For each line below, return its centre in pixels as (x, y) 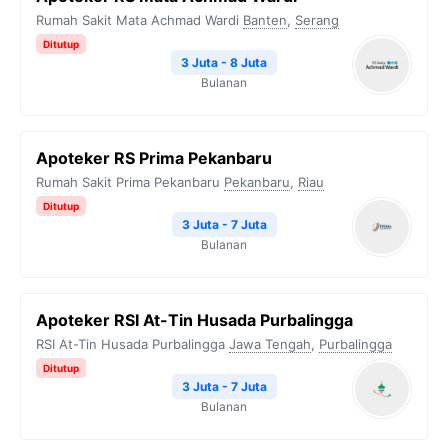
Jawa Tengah (270, 344)
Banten (265, 20)
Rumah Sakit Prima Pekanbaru (128, 182)
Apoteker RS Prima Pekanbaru (154, 158)
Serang (317, 20)
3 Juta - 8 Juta (224, 62)
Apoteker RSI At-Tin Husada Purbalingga (194, 320)
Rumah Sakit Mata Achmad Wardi (137, 20)
